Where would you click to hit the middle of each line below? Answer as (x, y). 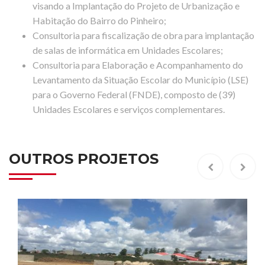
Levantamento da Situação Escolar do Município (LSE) (140, 79)
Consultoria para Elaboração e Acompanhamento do (138, 64)
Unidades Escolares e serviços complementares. (129, 109)
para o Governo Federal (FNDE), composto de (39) (134, 94)
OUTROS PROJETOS (84, 159)
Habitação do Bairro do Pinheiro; (99, 20)
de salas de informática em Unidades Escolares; (128, 50)
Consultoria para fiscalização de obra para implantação (143, 35)
